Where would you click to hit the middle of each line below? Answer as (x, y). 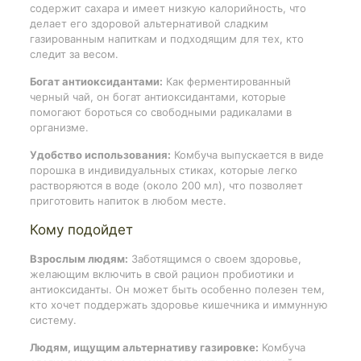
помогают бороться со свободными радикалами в (160, 112)
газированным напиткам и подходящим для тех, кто (166, 38)
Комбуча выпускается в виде (247, 154)
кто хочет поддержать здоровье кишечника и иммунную (178, 304)
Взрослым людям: (79, 258)
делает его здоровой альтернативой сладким (149, 23)
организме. (59, 127)
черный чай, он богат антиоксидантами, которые (158, 96)
